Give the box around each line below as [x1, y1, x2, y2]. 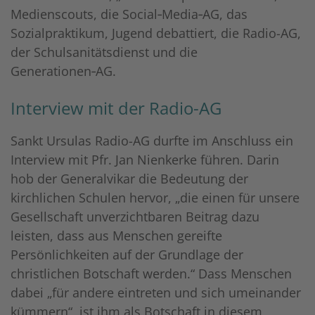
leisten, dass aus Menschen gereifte [11, 226, 222, 244]
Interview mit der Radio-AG [11, 96, 221, 120]
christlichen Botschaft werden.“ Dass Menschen [11, 264, 292, 282]
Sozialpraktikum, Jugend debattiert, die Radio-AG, [11, 24, 301, 41]
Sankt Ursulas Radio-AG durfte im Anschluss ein [11, 131, 293, 149]
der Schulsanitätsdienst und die [11, 43, 198, 60]
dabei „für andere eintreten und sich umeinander [11, 283, 301, 301]
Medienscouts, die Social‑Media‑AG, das [11, 5, 247, 22]
